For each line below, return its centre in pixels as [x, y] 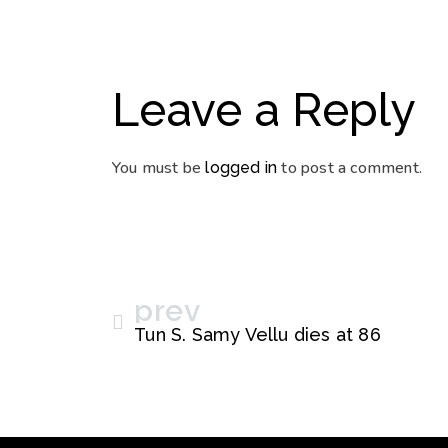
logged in [241, 168]
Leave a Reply [264, 110]
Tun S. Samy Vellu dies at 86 [257, 334]
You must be [159, 168]
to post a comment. [350, 168]
